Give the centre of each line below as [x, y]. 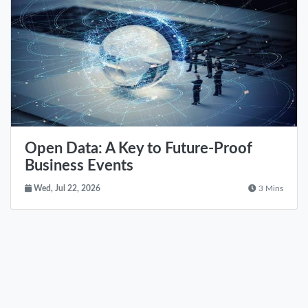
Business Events [79, 166]
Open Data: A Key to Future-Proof [139, 149]
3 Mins [270, 189]
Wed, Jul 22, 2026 [66, 189]
